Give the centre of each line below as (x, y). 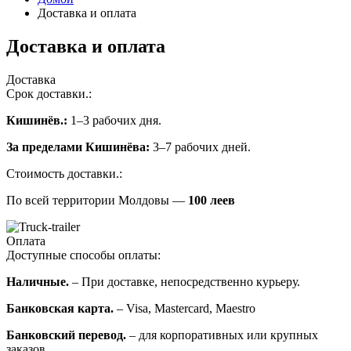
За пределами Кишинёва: (78, 147)
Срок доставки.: (49, 93)
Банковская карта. (60, 308)
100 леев (212, 200)
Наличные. (38, 281)
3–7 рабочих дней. (200, 147)
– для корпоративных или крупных (222, 335)
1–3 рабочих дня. (114, 120)
